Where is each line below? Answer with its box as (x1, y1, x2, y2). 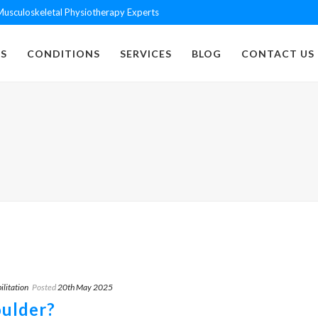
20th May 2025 (57, 281, 113, 292)
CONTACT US (241, 48, 314, 60)
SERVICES (120, 48, 172, 60)
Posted (32, 281, 56, 292)
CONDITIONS (27, 48, 100, 60)
